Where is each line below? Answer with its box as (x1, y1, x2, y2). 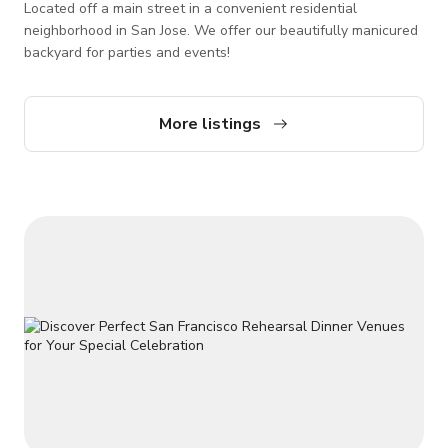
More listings (159, 112, 261, 135)
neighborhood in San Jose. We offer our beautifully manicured (24, 20, 418, 40)
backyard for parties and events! (24, 42, 230, 62)
